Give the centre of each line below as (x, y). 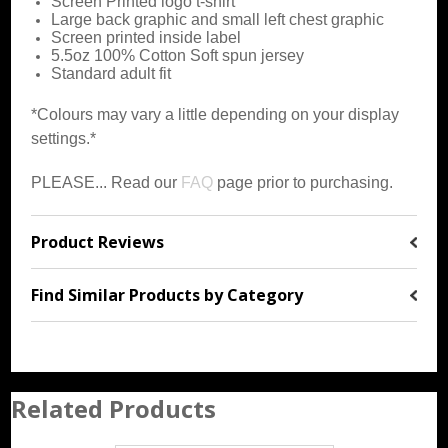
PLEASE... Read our (106, 182)
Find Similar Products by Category (167, 294)
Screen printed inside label (146, 37)
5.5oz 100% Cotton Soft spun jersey (178, 55)
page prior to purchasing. (303, 182)
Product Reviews (98, 241)
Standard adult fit (111, 73)
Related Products (114, 408)
